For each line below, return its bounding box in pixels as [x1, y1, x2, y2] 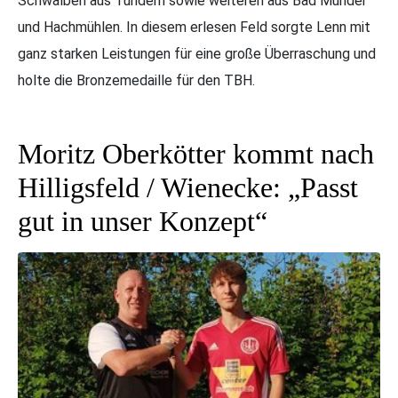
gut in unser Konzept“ [18, 205, 267, 238]
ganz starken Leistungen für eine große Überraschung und [18, 45, 376, 63]
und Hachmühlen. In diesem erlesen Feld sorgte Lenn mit [18, 19, 370, 36]
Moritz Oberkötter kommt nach [18, 138, 374, 171]
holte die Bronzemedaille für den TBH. [18, 72, 255, 90]
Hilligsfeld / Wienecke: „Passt [18, 171, 358, 204]
